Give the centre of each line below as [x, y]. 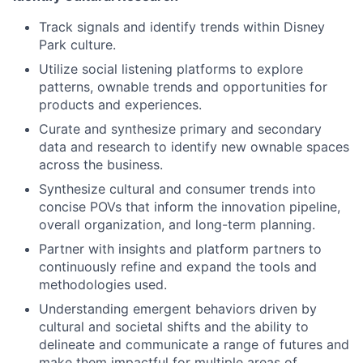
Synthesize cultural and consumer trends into [177, 189]
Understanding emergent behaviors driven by [178, 309]
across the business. [101, 164]
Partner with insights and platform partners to [180, 249]
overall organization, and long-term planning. [177, 224]
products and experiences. [120, 105]
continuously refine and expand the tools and [178, 267]
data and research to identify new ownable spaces [194, 147]
